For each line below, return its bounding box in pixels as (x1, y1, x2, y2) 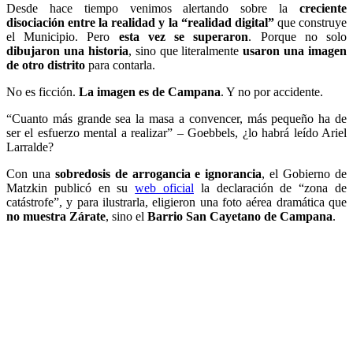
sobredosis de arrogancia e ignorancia (54, 166, 262, 180)
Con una (6, 166, 55, 180)
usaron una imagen (243, 43, 347, 58)
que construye (273, 15, 347, 29)
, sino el (106, 209, 147, 223)
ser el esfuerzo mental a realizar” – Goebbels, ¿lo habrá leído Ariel (6, 125, 347, 139)
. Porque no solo (248, 29, 347, 43)
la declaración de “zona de (194, 180, 347, 195)
